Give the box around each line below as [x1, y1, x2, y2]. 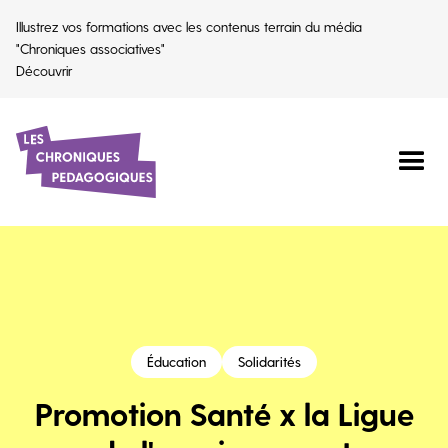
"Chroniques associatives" [16, 40, 165, 57]
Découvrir [16, 62, 72, 79]
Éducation [147, 353, 206, 370]
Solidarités [238, 353, 301, 370]
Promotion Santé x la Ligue [34, 394, 414, 432]
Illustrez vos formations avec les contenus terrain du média [16, 18, 362, 35]
